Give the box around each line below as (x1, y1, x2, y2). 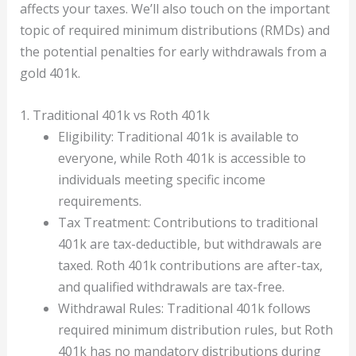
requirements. (57, 192, 141, 210)
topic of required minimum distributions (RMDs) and (19, 21, 330, 39)
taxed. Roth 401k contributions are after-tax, (57, 256, 323, 274)
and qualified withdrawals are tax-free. (57, 277, 284, 296)
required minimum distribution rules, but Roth (57, 320, 333, 339)
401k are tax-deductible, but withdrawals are (57, 234, 322, 253)
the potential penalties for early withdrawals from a (19, 42, 327, 60)
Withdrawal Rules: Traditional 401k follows (57, 299, 311, 317)
